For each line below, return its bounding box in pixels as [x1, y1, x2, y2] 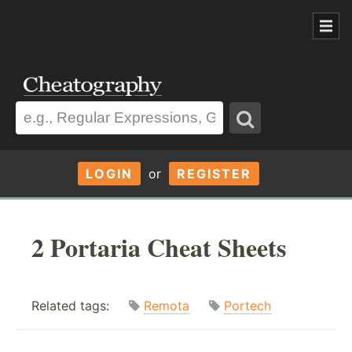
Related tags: [31, 298, 129, 314]
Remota [144, 298, 189, 314]
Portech [224, 298, 271, 314]
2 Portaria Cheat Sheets [31, 228, 286, 266]
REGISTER [176, 165, 251, 181]
